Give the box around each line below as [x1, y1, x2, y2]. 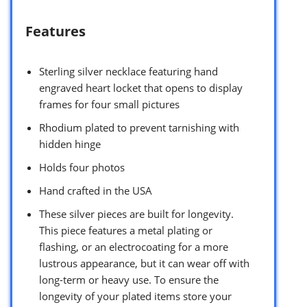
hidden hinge [39, 137, 101, 151]
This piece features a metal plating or [39, 223, 212, 238]
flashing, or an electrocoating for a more [39, 240, 228, 254]
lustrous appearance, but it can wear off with [39, 256, 249, 271]
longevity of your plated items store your [39, 289, 232, 304]
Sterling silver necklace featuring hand [39, 64, 218, 79]
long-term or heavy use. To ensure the [39, 273, 219, 287]
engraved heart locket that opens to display [39, 81, 243, 95]
